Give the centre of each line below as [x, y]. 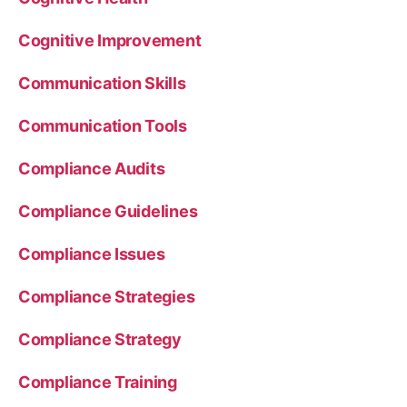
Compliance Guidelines [108, 211]
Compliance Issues [92, 253]
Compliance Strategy [100, 339]
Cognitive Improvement [110, 40]
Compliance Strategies [107, 296]
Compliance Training [98, 382]
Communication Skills [102, 83]
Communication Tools [103, 125]
